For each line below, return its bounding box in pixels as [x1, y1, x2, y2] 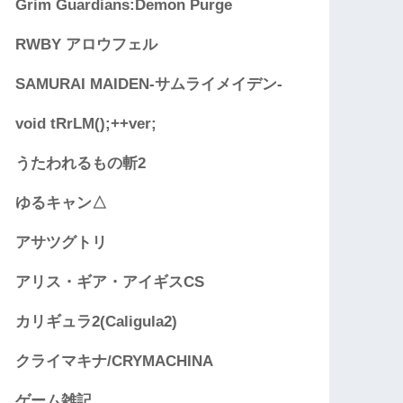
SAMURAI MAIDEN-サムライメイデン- [15, 76, 283, 94]
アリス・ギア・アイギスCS [15, 273, 205, 291]
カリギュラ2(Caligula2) [15, 313, 178, 331]
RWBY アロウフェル [15, 36, 158, 54]
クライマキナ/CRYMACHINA [15, 353, 214, 371]
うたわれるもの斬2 [15, 155, 147, 173]
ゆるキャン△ [15, 194, 108, 212]
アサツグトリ [15, 234, 108, 252]
